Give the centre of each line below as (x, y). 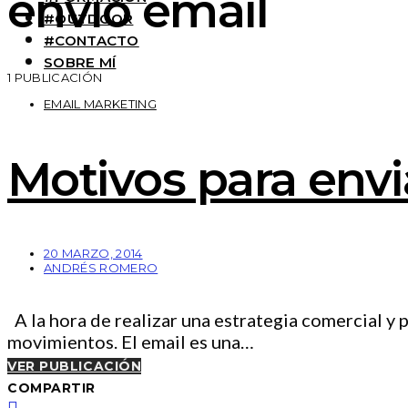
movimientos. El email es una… (131, 342)
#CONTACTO (92, 40)
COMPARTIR (52, 388)
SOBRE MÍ (80, 62)
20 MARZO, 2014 (93, 254)
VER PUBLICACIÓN (75, 367)
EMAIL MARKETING (100, 104)
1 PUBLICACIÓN (55, 78)
